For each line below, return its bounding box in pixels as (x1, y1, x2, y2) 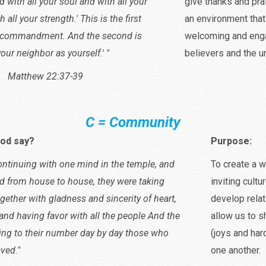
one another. (210, 244, 261, 256)
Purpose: (210, 135, 252, 147)
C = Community (85, 113, 180, 131)
